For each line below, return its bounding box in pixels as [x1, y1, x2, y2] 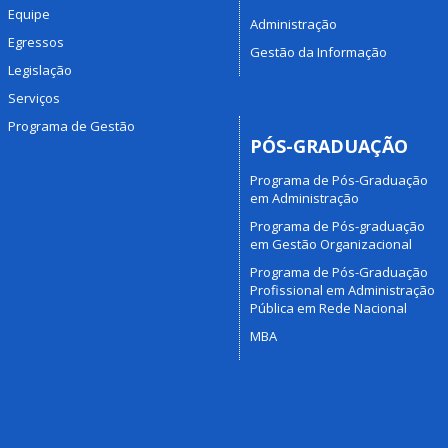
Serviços [7, 88, 60, 107]
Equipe [7, 4, 50, 23]
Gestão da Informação [250, 42, 387, 61]
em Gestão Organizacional [250, 235, 412, 253]
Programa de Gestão [7, 116, 135, 135]
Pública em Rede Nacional [250, 299, 407, 317]
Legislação [7, 60, 72, 79]
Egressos [7, 32, 64, 51]
